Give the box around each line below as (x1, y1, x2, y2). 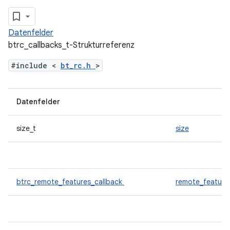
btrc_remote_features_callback (16, 177, 124, 186)
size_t (16, 124, 38, 133)
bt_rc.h (61, 61, 95, 70)
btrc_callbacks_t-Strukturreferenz (8, 40, 135, 50)
